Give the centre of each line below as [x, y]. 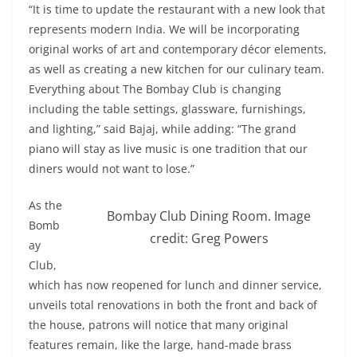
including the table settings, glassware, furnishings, [167, 109]
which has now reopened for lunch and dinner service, [175, 285]
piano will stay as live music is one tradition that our [168, 149]
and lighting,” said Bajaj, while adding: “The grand [163, 129]
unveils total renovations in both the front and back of [173, 305]
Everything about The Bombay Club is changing [155, 89]
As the [45, 206]
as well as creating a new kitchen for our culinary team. [177, 69]
